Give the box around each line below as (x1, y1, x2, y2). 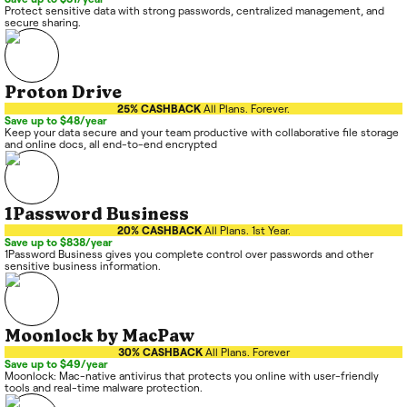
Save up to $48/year (5, 114, 107, 127)
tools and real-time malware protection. (5, 382, 203, 394)
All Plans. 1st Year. (203, 224, 291, 237)
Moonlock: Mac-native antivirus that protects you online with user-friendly (5, 370, 379, 382)
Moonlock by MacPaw (5, 326, 194, 347)
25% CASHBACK (117, 103, 201, 115)
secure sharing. (5, 16, 81, 29)
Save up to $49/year (5, 358, 108, 371)
